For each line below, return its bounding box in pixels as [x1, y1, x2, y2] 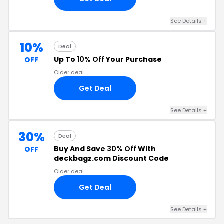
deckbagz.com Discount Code [54, 153, 169, 163]
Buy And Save [54, 144, 107, 154]
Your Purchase [104, 54, 162, 64]
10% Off [77, 54, 104, 64]
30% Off [107, 144, 136, 154]
